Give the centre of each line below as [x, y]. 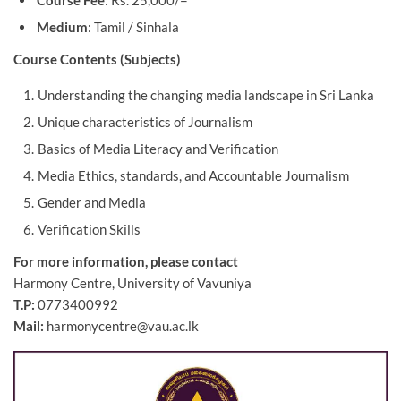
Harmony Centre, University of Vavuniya [132, 282]
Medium [62, 27]
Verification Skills [90, 229]
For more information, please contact [126, 261]
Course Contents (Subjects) [97, 60]
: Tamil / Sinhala [133, 27]
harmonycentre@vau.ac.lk [123, 325]
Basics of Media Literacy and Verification [158, 148]
